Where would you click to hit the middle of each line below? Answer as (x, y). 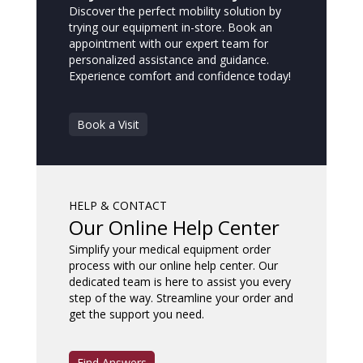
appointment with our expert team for (169, 43)
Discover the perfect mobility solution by (175, 11)
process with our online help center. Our (173, 265)
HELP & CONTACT (118, 205)
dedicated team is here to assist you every (180, 282)
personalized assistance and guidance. (169, 60)
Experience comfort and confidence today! (180, 76)
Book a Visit (108, 124)
